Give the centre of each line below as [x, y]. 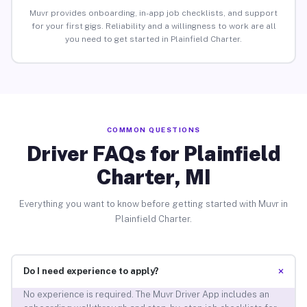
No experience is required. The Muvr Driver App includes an [146, 295]
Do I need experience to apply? [91, 271]
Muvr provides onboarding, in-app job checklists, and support [153, 13]
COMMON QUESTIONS [153, 129]
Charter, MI [153, 176]
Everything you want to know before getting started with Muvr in [153, 204]
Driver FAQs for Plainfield [153, 153]
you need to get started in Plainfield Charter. [153, 39]
